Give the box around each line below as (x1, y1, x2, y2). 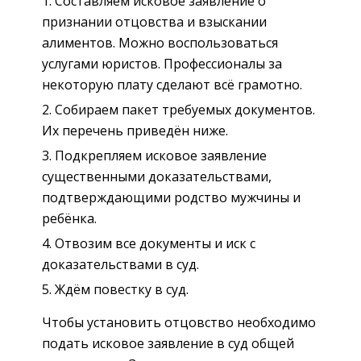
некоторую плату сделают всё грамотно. (42, 76, 302, 94)
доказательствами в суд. (42, 255, 199, 274)
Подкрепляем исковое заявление (55, 147, 267, 165)
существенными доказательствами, (42, 168, 272, 186)
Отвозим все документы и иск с (55, 234, 255, 253)
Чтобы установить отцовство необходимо (42, 313, 316, 332)
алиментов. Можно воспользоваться (42, 34, 278, 52)
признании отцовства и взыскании (42, 13, 267, 31)
